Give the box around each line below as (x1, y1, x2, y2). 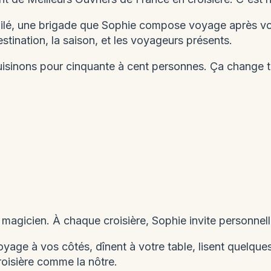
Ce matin (34, 41, 68, 51)
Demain (205, 41, 234, 51)
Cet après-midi (107, 41, 163, 51)
